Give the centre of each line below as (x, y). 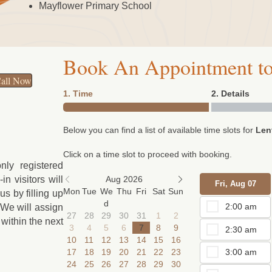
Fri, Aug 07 (235, 184)
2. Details (230, 93)
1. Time (78, 93)
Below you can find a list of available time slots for (159, 130)
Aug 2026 (124, 179)
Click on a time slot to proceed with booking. (148, 154)
